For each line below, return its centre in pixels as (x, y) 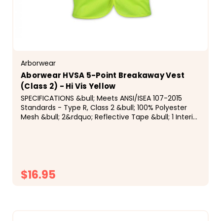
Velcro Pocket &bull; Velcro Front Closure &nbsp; (103, 126)
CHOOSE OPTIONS (117, 196)
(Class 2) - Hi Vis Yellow (68, 86)
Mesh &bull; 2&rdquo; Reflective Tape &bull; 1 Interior (110, 117)
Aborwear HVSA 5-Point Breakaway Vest (103, 75)
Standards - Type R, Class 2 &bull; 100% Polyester (104, 107)
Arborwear (38, 63)
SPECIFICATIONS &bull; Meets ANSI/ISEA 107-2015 (101, 98)
